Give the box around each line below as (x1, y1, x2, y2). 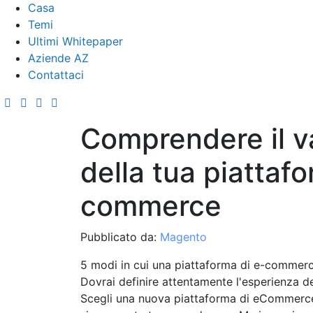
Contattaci (28, 67, 84, 82)
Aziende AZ (28, 50, 89, 65)
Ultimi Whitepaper (28, 34, 123, 48)
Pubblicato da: (80, 229, 160, 244)
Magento (159, 229, 207, 244)
